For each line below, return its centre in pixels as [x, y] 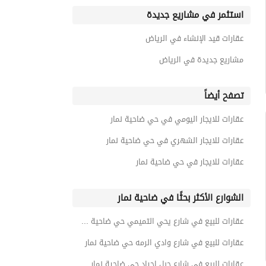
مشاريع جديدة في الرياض [201, 60]
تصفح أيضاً [224, 96]
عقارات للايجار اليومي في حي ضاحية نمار [177, 119]
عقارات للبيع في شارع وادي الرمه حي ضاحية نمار [164, 243]
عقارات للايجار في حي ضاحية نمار [190, 162]
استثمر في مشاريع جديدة [195, 15]
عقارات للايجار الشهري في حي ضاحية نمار [175, 140]
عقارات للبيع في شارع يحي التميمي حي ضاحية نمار [85, 221]
